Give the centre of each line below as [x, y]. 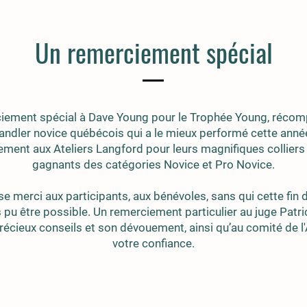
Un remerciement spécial [153, 52]
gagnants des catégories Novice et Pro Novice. [153, 165]
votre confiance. [153, 244]
